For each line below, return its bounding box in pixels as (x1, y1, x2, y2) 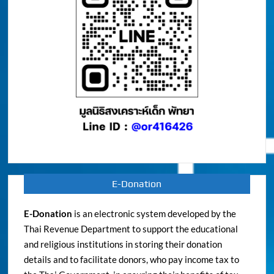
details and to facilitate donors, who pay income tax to (24, 253, 240, 265)
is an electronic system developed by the (74, 207, 237, 219)
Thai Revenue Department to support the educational (24, 223, 239, 234)
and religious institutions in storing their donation (24, 238, 223, 250)
